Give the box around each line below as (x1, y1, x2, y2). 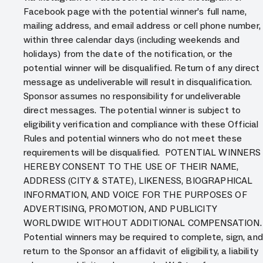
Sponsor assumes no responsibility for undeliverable (23, 90, 241, 102)
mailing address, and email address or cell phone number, (23, 20, 261, 31)
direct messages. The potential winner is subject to (23, 104, 241, 116)
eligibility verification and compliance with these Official (23, 119, 259, 130)
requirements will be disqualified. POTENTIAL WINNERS (23, 147, 261, 158)
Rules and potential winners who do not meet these (23, 133, 242, 144)
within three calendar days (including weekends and (23, 34, 240, 45)
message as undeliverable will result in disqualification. (23, 76, 252, 87)
